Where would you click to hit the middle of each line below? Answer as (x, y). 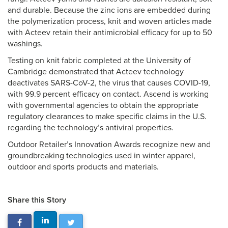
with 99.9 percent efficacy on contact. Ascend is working (108, 94)
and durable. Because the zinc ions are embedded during (109, 10)
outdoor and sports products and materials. (84, 167)
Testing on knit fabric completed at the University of (99, 61)
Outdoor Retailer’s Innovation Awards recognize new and (109, 145)
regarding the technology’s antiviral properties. (91, 128)
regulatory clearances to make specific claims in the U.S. (107, 117)
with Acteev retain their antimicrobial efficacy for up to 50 (110, 33)
